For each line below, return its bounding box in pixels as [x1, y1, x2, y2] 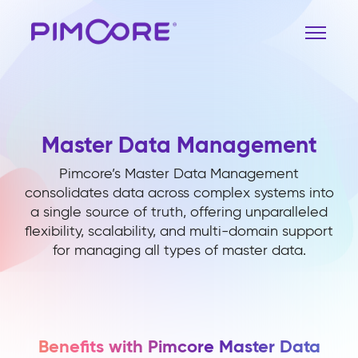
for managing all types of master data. [52, 241, 306, 259]
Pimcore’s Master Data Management [59, 165, 299, 182]
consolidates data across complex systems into [24, 184, 334, 201]
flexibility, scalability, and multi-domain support [25, 222, 333, 240]
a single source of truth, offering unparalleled [30, 203, 328, 221]
